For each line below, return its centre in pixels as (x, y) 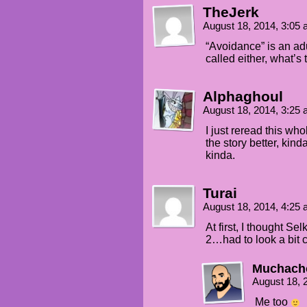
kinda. (220, 156)
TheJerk (231, 12)
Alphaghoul (243, 97)
